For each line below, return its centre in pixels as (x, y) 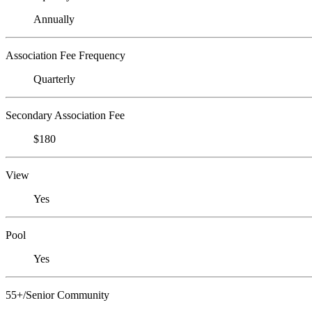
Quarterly (54, 79)
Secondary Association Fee (65, 115)
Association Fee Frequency (65, 55)
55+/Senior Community (57, 295)
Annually (54, 19)
